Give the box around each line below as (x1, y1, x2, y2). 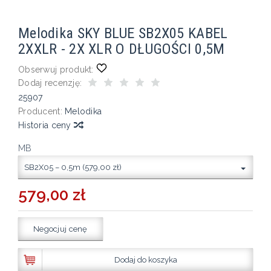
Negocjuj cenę (33, 224, 88, 233)
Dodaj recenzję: (18, 77, 82, 88)
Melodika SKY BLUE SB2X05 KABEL (18, 24, 228, 42)
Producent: (18, 106, 62, 116)
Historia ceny (18, 120, 74, 130)
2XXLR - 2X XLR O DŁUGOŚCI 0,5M (18, 39, 225, 57)
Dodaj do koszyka (114, 255, 177, 264)
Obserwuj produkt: (18, 64, 94, 74)
